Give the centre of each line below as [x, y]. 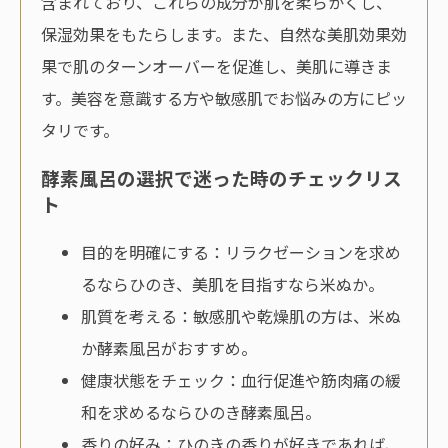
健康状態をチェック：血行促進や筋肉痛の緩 [241, 379]
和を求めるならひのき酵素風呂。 [201, 411]
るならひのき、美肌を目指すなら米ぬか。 [232, 283]
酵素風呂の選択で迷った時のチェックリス [221, 178]
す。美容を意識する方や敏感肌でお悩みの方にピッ [224, 98]
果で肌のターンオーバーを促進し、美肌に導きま [216, 66]
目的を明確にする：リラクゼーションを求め [241, 251]
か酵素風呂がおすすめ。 [169, 347]
